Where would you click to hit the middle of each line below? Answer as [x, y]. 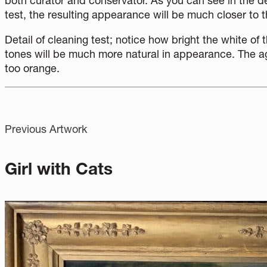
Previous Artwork [46, 129]
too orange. [32, 68]
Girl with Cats [59, 169]
